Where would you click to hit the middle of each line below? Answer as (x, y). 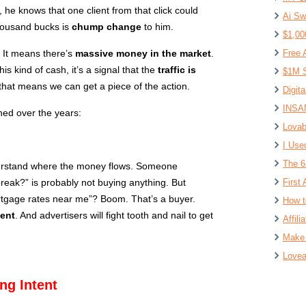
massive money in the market (143, 53)
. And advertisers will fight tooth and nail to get (114, 215)
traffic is (177, 69)
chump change (107, 26)
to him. (157, 26)
